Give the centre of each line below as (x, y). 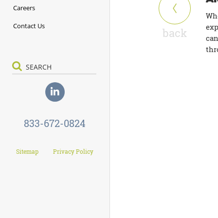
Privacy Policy (73, 151)
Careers (24, 8)
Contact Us (29, 26)
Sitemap (27, 151)
